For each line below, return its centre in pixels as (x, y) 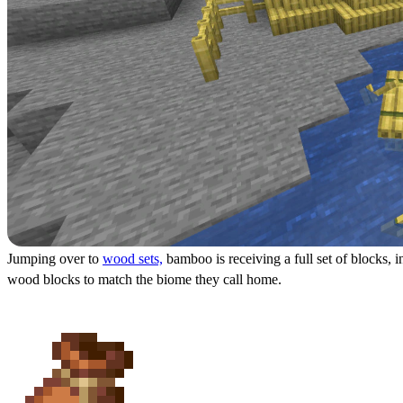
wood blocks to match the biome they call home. (144, 279)
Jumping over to (55, 259)
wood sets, (133, 259)
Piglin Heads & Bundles (117, 315)
